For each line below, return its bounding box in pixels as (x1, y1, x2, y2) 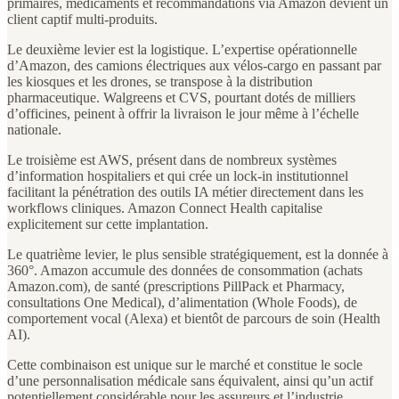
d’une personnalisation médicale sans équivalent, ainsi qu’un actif (7, 372, 373, 388)
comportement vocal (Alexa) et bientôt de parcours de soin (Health (7, 310, 380, 326)
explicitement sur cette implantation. (7, 216, 208, 232)
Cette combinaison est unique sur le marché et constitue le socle (7, 356, 362, 372)
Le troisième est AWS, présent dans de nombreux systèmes (7, 151, 337, 167)
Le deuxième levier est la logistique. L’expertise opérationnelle (7, 41, 357, 57)
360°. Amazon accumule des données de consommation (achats (7, 262, 362, 278)
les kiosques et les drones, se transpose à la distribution (7, 73, 313, 89)
